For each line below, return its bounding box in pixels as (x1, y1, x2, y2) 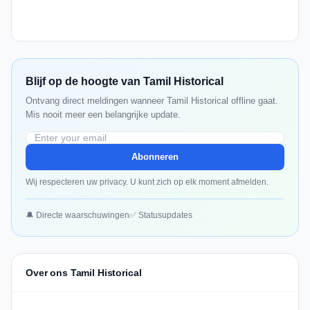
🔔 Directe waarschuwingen (26, 210, 129, 221)
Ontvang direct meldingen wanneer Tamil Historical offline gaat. (26, 95, 278, 107)
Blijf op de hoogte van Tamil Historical (26, 75, 224, 88)
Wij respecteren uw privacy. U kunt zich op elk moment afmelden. (26, 177, 268, 188)
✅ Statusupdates (129, 210, 192, 221)
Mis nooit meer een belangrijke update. (26, 109, 181, 120)
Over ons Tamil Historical (26, 267, 142, 279)
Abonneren (131, 152, 179, 163)
